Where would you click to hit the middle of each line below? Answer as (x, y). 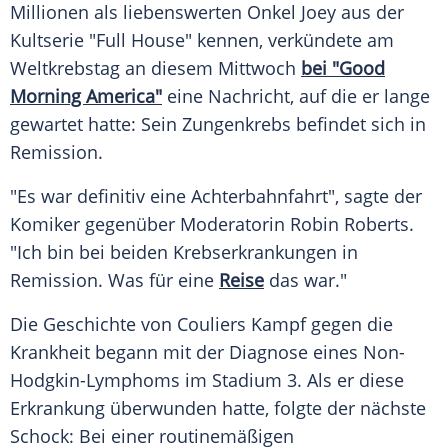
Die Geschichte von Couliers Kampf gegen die (201, 324)
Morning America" (86, 96)
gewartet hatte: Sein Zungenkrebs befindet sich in (218, 124)
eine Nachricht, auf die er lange (296, 96)
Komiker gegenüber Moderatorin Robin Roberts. (212, 224)
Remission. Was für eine (114, 280)
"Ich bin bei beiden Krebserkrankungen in (184, 252)
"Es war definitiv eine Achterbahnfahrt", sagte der (216, 196)
